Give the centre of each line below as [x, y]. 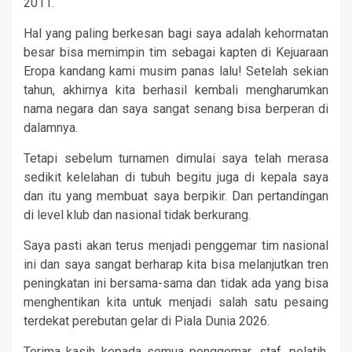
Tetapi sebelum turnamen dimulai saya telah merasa [176, 158]
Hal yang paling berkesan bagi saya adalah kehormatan [176, 33]
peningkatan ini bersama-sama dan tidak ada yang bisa [176, 283]
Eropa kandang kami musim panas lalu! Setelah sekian [176, 71]
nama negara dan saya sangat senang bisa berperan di [176, 108]
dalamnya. [51, 127]
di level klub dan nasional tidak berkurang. [137, 214]
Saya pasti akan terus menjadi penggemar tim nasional [176, 245]
